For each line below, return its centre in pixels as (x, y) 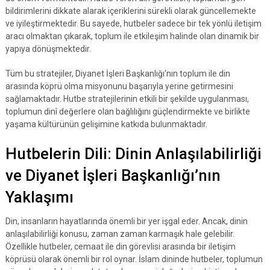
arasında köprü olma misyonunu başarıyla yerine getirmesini (119, 86)
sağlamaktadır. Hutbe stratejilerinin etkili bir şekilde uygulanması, (127, 99)
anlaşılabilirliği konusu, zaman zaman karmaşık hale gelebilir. (120, 234)
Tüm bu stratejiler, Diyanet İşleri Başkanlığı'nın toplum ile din (118, 74)
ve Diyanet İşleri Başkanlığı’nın (113, 175)
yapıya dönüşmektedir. (48, 49)
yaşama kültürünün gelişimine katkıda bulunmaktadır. (106, 124)
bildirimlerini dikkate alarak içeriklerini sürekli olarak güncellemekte (130, 11)
